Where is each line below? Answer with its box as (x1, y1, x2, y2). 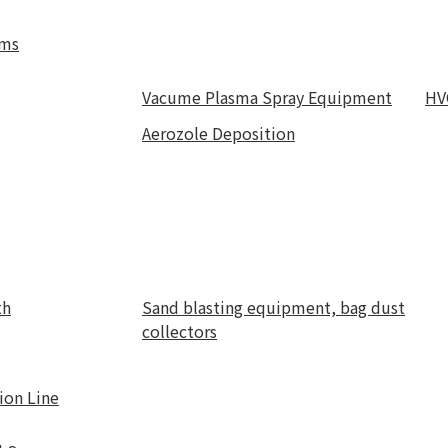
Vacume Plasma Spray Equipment (142, 85, 392, 109)
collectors (142, 319, 217, 343)
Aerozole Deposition (142, 121, 295, 145)
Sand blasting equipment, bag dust (142, 295, 405, 319)
